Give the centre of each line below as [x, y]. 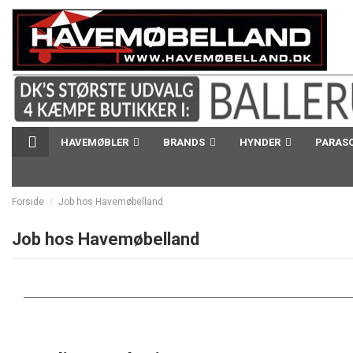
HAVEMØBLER [96, 142]
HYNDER [261, 142]
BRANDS [185, 142]
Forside [28, 202]
